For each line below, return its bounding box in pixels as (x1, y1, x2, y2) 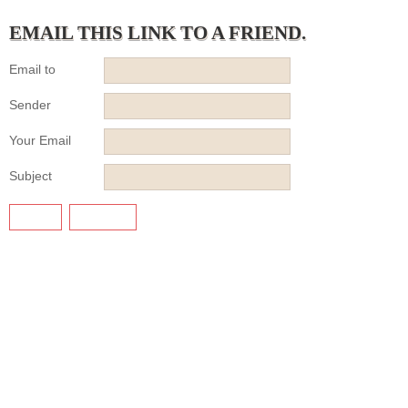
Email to (9, 62, 56, 76)
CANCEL (81, 210, 125, 223)
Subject (9, 168, 52, 183)
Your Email (9, 133, 71, 148)
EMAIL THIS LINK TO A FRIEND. (9, 22, 306, 44)
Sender (9, 97, 51, 112)
